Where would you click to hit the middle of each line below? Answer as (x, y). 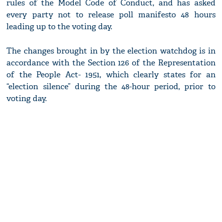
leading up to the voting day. (59, 27)
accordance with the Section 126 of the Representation (111, 63)
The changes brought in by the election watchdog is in (111, 51)
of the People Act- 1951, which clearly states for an (111, 75)
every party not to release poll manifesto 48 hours (111, 15)
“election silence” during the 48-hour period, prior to (111, 87)
